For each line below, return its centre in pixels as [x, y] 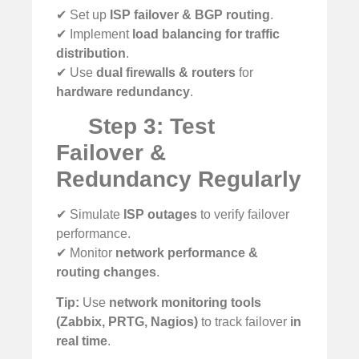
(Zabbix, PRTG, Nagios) [127, 322]
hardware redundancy [123, 91]
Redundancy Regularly [179, 179]
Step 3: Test [148, 126]
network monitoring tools [185, 303]
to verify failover [243, 214]
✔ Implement [94, 34]
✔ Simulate [90, 214]
